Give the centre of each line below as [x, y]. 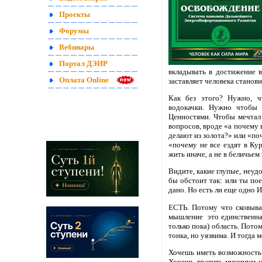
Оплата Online [84, 80]
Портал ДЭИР [83, 64]
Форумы [74, 31]
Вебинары [77, 47]
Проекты [75, 15]
